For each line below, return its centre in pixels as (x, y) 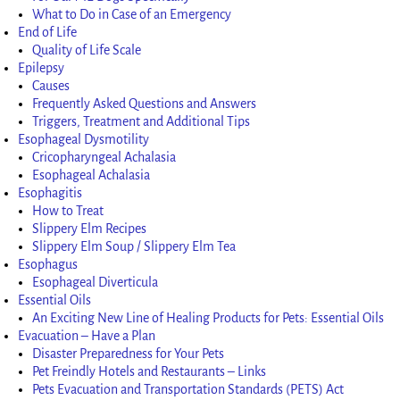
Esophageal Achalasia (92, 175)
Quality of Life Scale (87, 50)
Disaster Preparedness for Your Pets (129, 353)
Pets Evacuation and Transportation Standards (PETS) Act (188, 389)
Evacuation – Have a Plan (87, 335)
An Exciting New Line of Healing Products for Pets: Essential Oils (208, 317)
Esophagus (48, 264)
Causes (51, 85)
